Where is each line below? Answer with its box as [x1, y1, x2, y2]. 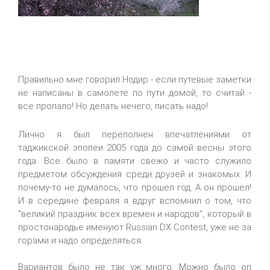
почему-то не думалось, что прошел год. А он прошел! [18, 182, 251, 193]
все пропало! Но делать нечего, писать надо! [18, 101, 208, 111]
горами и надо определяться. [18, 235, 143, 246]
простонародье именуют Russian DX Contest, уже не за [18, 222, 251, 233]
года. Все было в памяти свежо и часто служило [18, 155, 251, 166]
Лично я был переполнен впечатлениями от [18, 129, 251, 140]
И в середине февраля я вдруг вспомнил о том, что [18, 195, 251, 206]
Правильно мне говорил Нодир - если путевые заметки [18, 74, 251, 85]
